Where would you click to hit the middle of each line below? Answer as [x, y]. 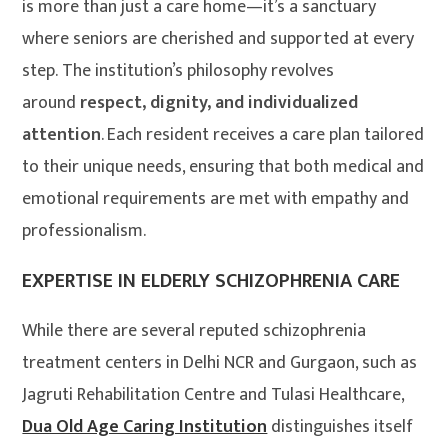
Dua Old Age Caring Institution [145, 427]
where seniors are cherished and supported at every [218, 39]
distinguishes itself [340, 427]
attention [62, 135]
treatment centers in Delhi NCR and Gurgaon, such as [220, 363]
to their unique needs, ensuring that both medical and [223, 167]
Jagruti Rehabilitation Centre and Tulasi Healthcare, [213, 395]
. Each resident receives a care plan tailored [263, 135]
